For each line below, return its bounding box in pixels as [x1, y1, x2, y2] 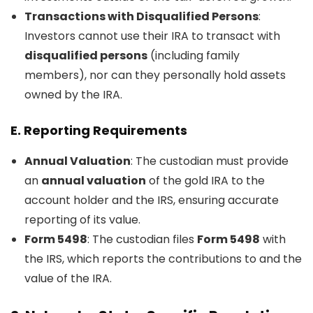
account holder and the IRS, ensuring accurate [24, 192, 279, 208]
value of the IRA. [24, 270, 112, 286]
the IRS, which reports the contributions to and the [24, 251, 302, 267]
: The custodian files [87, 231, 197, 247]
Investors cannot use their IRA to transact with [24, 28, 280, 44]
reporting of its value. [24, 212, 140, 228]
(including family [147, 48, 240, 64]
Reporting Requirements [24, 122, 187, 139]
